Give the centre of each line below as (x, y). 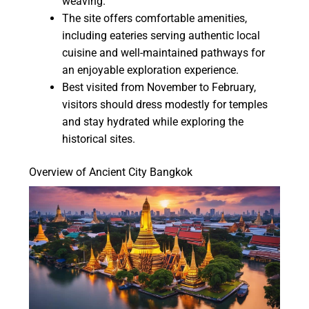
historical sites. (99, 139)
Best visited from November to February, (159, 88)
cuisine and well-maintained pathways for (164, 53)
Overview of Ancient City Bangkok (111, 172)
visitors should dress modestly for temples (165, 105)
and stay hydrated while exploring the (153, 122)
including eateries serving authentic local (161, 36)
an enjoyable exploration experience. (151, 70)
